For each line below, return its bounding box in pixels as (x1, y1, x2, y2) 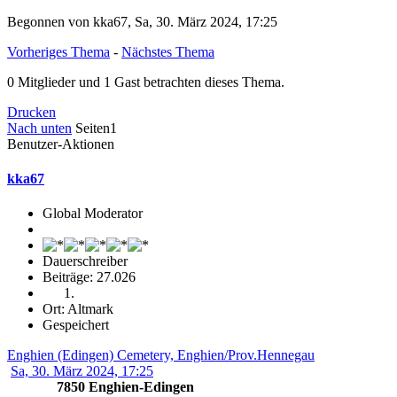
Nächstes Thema (121, 43, 214, 59)
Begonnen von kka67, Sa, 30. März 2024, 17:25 (7, 13, 277, 29)
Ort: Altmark (43, 301, 113, 317)
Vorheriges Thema (7, 43, 110, 59)
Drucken (7, 104, 56, 120)
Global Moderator (43, 206, 143, 222)
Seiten (75, 120, 110, 136)
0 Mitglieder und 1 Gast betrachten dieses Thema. (7, 74, 284, 90)
